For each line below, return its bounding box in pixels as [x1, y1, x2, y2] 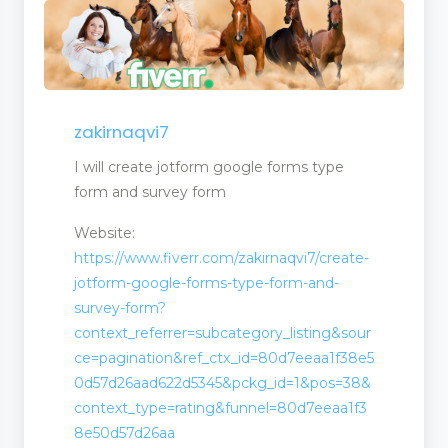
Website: [74, 223, 135, 242]
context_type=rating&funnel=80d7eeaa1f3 [74, 398, 367, 417]
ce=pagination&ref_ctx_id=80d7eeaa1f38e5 [74, 348, 374, 367]
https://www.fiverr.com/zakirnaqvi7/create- [74, 248, 369, 267]
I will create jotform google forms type [74, 157, 344, 176]
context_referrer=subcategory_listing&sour [74, 323, 371, 342]
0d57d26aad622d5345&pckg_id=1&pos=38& [74, 373, 371, 392]
